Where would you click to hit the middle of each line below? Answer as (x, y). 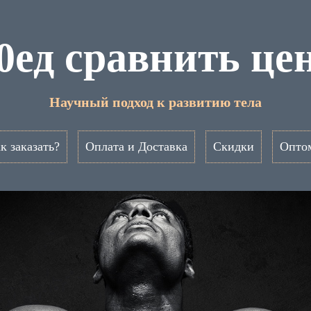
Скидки (233, 146)
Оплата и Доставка (136, 146)
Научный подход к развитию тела (155, 102)
